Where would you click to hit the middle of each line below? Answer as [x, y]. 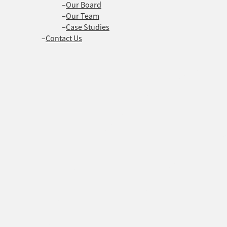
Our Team [83, 16]
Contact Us [64, 38]
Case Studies [88, 27]
